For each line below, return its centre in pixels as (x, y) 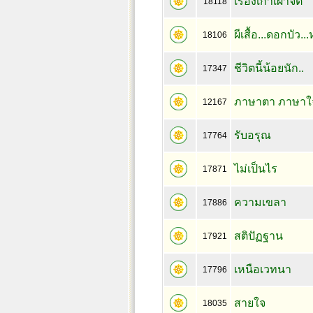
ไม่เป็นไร (255, 169)
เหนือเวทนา (262, 269)
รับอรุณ (252, 135)
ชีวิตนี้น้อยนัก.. (269, 68)
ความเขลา (260, 202)
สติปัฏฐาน (258, 236)
